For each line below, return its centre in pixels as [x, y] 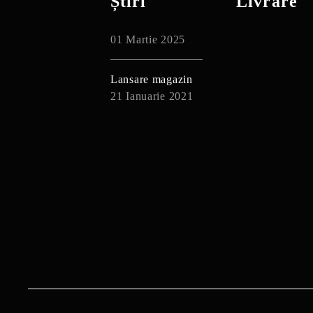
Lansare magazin [152, 79]
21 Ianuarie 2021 [152, 96]
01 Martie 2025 [148, 39]
